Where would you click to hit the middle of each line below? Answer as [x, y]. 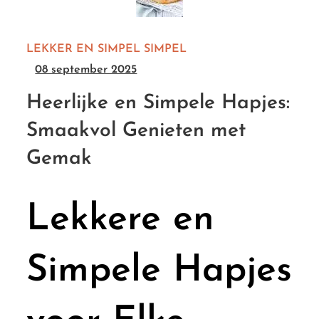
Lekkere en [121, 220]
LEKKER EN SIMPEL [84, 49]
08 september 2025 [86, 69]
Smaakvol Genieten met [136, 131]
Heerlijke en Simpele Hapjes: [158, 103]
